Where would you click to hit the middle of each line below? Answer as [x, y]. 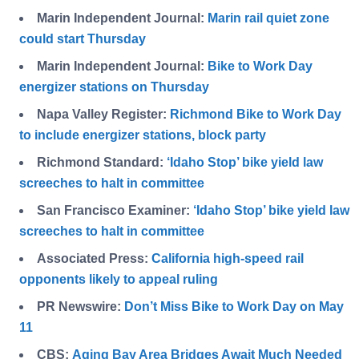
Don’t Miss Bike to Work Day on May [234, 307]
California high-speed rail [228, 259]
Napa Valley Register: [103, 115]
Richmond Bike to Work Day [256, 115]
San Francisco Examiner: [115, 211]
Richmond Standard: [102, 163]
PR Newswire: [81, 307]
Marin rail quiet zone [268, 18]
